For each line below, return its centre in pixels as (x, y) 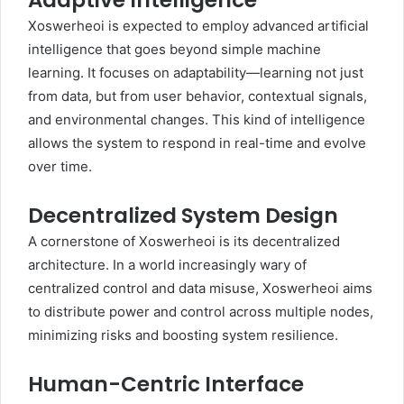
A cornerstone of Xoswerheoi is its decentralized (184, 241)
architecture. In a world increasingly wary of (167, 265)
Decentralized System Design (183, 216)
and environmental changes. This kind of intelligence (197, 119)
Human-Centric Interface (166, 384)
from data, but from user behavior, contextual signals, (197, 96)
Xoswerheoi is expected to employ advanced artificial (198, 26)
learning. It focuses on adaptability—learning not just (196, 73)
